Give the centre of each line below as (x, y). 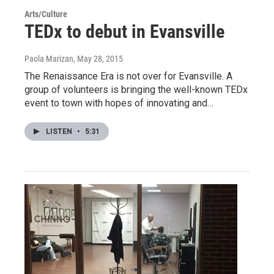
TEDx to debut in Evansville (124, 31)
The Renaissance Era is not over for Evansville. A (128, 76)
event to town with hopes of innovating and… (119, 103)
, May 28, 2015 (98, 58)
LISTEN (60, 131)
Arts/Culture (46, 14)
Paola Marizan (49, 58)
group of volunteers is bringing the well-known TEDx (136, 89)
